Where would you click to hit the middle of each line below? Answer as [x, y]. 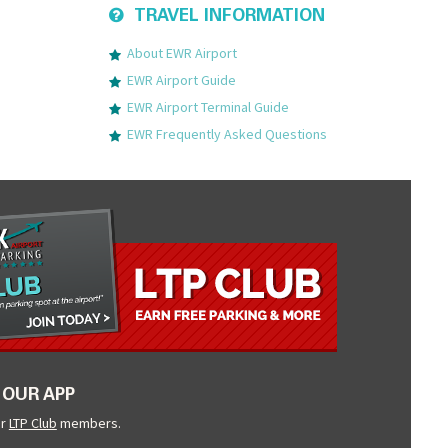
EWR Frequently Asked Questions [226, 133]
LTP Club [32, 422]
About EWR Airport [181, 52]
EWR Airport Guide [181, 79]
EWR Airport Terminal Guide [207, 106]
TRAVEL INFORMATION [229, 17]
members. [88, 422]
